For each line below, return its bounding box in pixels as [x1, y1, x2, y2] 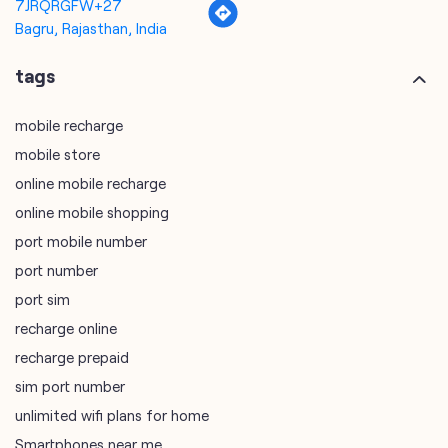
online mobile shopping [15, 202, 169, 221]
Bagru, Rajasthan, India [15, 18, 167, 37]
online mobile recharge [15, 173, 166, 192]
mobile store [15, 144, 100, 163]
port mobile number [15, 231, 147, 250]
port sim [15, 289, 70, 308]
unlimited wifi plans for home [15, 405, 209, 424]
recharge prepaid [15, 347, 129, 366]
